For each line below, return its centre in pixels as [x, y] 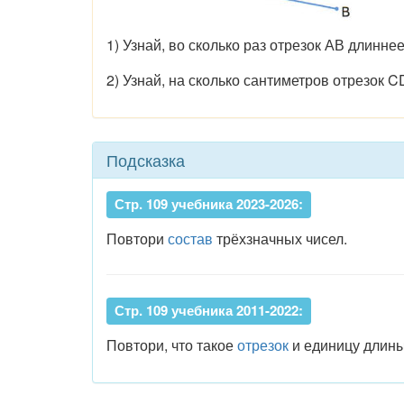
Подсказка [146, 160]
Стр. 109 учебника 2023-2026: [209, 204]
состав [190, 239]
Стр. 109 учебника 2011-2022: [209, 310]
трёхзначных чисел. [280, 239]
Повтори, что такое [172, 345]
